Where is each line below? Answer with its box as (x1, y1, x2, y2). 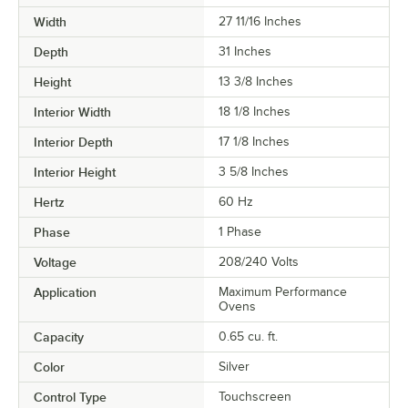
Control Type (34, 390, 107, 404)
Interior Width (34, 105, 111, 119)
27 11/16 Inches (219, 15, 301, 28)
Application (34, 285, 97, 300)
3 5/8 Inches (219, 165, 289, 178)
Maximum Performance (219, 285, 347, 299)
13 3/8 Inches (219, 75, 293, 88)
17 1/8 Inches (219, 135, 290, 148)
